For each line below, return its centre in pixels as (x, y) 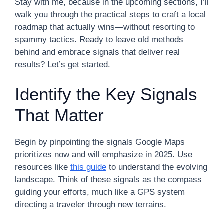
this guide (88, 167)
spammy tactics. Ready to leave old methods (99, 40)
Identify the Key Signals (106, 94)
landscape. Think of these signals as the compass (108, 179)
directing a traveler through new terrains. (91, 204)
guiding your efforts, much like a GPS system (100, 192)
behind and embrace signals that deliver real (97, 52)
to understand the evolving (157, 167)
